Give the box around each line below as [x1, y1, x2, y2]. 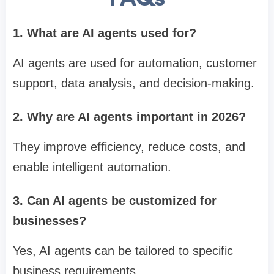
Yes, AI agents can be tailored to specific [13, 244, 233, 258]
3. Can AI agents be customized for [13, 194, 217, 208]
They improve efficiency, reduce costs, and [13, 140, 245, 154]
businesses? [13, 214, 86, 228]
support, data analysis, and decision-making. [13, 76, 254, 91]
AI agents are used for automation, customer [13, 56, 257, 70]
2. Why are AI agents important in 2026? [13, 110, 246, 124]
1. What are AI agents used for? [13, 26, 196, 40]
